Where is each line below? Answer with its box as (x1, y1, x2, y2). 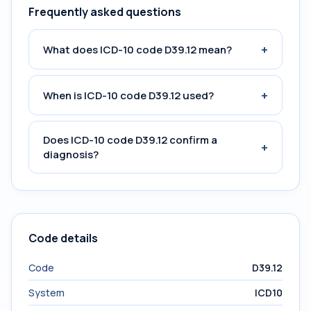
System (28, 286, 65, 299)
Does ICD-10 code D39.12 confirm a (43, 133, 217, 147)
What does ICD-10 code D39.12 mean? (43, 42, 232, 57)
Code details (28, 230, 98, 246)
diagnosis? (43, 147, 99, 162)
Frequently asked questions (28, 4, 181, 19)
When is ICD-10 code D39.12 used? (43, 87, 214, 103)
